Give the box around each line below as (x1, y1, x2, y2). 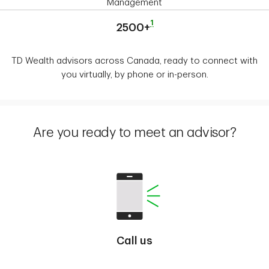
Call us (116, 235, 153, 247)
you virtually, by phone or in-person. (61, 70, 208, 80)
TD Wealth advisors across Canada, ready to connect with (11, 56, 258, 66)
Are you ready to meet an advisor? (32, 126, 237, 140)
